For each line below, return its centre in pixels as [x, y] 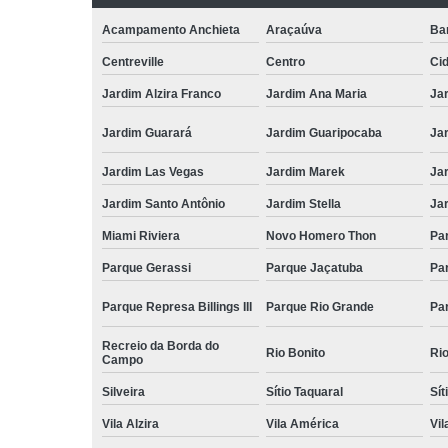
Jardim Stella [303, 203]
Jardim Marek [305, 171]
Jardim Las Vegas [153, 171]
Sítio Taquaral [304, 391]
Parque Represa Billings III [177, 306]
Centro [285, 61]
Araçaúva [293, 29]
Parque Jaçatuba [314, 267]
